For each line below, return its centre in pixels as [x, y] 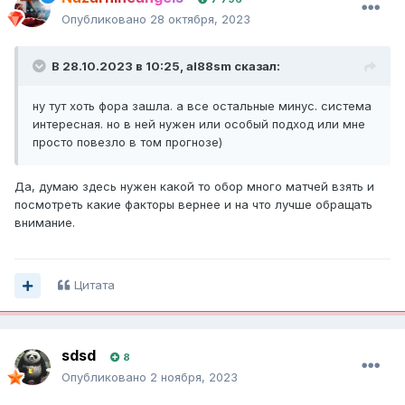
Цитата [94, 285]
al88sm [209, 66]
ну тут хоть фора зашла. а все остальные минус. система [202, 106]
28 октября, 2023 [200, 19]
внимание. [45, 223]
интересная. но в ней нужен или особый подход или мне [199, 124]
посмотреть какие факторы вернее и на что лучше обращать [193, 205]
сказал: [256, 66]
